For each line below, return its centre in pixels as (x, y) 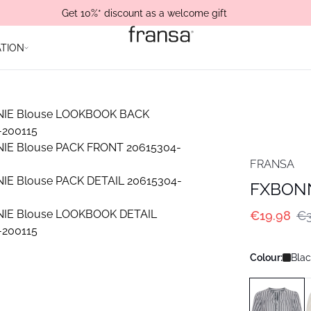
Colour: (266, 258)
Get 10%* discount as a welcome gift (144, 13)
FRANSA (272, 164)
